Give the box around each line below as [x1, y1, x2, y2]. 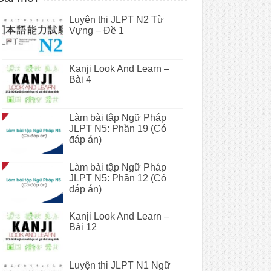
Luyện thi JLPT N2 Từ [68, 15, 164, 25]
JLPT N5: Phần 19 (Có [68, 123, 166, 134]
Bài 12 [68, 221, 97, 232]
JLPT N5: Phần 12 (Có [68, 172, 166, 183]
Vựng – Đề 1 [68, 25, 124, 36]
